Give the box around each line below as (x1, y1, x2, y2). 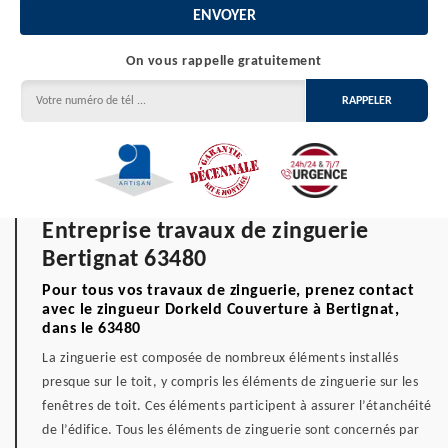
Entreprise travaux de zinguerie (42, 220, 369, 244)
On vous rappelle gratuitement (126, 54, 322, 69)
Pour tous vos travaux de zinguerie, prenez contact (42, 283, 414, 299)
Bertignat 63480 (42, 248, 207, 272)
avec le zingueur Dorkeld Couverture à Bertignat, (42, 302, 399, 318)
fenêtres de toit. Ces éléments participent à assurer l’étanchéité (42, 399, 432, 414)
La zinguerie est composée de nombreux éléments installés (42, 351, 398, 366)
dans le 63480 (42, 321, 141, 337)
